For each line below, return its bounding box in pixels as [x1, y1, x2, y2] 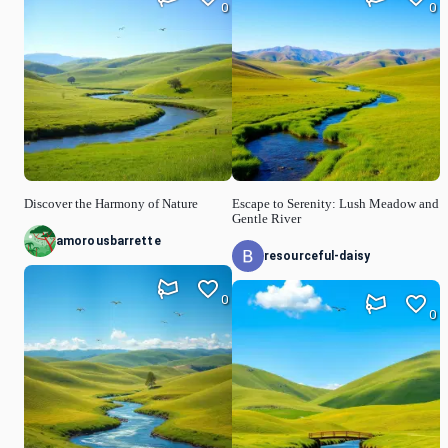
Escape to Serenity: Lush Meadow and [232, 197, 439, 212]
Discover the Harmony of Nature [24, 197, 198, 212]
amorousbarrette [56, 234, 161, 249]
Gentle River [232, 212, 301, 227]
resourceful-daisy [264, 249, 370, 264]
